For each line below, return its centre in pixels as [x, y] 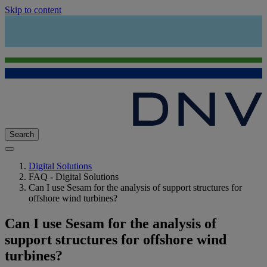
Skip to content [33, 10]
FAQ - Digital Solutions [74, 177]
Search [22, 135]
